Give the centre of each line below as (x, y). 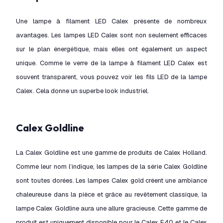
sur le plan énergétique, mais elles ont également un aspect (111, 49)
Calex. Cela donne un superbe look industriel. (82, 91)
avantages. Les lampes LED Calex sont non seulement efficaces (111, 35)
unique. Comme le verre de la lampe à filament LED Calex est (111, 63)
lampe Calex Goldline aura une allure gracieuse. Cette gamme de (111, 208)
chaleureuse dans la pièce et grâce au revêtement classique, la (111, 194)
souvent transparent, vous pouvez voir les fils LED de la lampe (111, 77)
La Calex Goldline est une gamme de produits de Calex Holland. (111, 153)
